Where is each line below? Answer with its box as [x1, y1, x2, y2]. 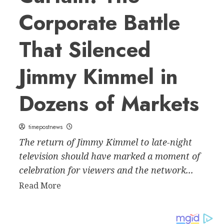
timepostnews [28, 122, 62, 132]
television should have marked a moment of [18, 150, 200, 162]
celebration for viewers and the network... [18, 164, 193, 176]
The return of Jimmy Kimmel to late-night [18, 136, 192, 148]
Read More [18, 180, 61, 191]
